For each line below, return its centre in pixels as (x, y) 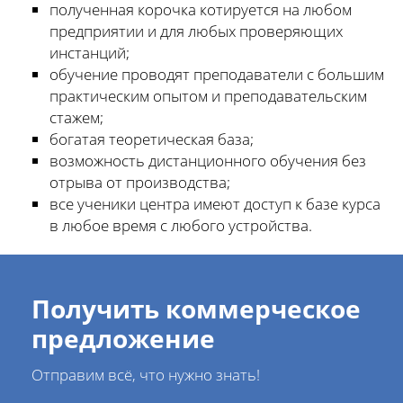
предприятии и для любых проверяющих (196, 31)
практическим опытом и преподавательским (208, 96)
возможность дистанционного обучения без (208, 161)
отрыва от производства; (140, 183)
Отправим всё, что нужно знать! (146, 375)
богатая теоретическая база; (152, 139)
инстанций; (90, 53)
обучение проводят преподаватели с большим (217, 75)
